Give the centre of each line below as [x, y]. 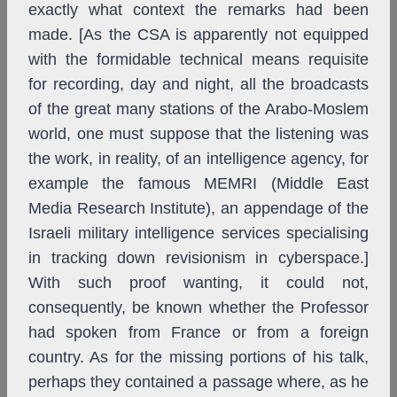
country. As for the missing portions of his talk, [198, 358]
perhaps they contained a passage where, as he [198, 382]
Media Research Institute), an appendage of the [198, 209]
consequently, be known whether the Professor [198, 308]
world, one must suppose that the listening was [198, 134]
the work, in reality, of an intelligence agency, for [198, 159]
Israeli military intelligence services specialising [198, 234]
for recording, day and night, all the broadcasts [198, 85]
